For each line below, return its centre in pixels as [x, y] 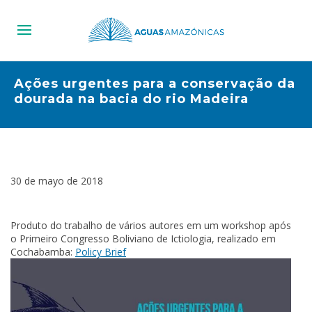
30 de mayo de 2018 [57, 181]
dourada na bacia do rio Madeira [131, 99]
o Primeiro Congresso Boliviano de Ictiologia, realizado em [143, 239]
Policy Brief [101, 252]
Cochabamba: [43, 252]
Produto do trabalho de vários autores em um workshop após [151, 226]
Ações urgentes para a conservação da [155, 84]
